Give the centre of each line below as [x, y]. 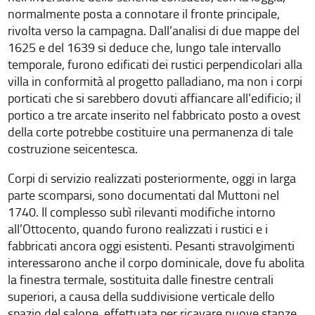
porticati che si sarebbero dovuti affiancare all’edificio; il [155, 98]
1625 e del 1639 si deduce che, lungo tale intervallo [145, 48]
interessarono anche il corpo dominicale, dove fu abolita [156, 263]
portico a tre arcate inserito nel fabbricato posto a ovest [154, 115]
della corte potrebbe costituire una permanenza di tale [151, 132]
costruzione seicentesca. [73, 149]
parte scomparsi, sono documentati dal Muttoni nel [144, 195]
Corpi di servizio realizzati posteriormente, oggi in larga [152, 179]
